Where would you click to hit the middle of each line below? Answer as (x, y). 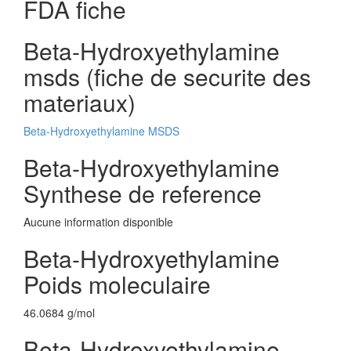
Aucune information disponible (98, 222)
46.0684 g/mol (59, 313)
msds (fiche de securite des (167, 76)
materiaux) (80, 102)
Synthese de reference (143, 193)
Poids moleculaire (117, 284)
